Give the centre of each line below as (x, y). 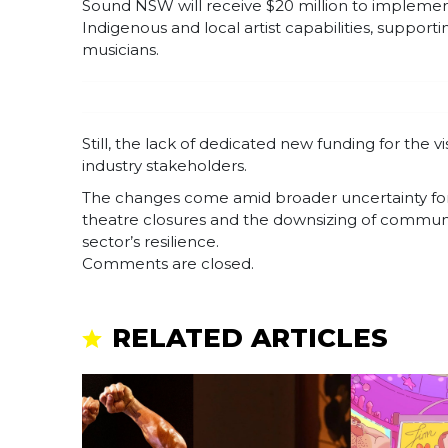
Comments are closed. (168, 264)
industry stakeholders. (164, 166)
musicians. (120, 50)
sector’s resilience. (150, 242)
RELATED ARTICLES (250, 338)
